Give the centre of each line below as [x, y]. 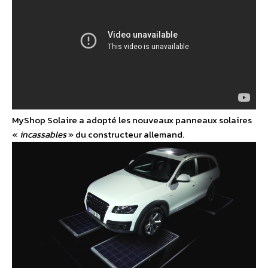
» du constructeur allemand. [125, 135]
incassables [43, 135]
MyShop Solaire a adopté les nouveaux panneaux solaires [132, 120]
